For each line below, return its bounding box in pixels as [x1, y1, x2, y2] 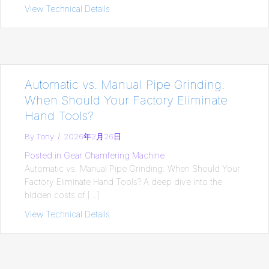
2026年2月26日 [64, 131, 121, 141]
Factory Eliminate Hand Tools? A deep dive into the [25, 176, 222, 187]
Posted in [25, 150, 61, 160]
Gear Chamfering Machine [64, 150, 165, 160]
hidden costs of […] [25, 189, 99, 200]
